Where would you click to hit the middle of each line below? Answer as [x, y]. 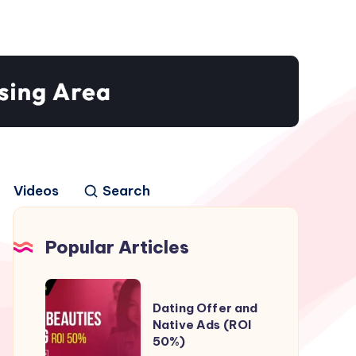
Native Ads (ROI [202, 325]
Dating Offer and [205, 308]
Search [126, 191]
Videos [36, 191]
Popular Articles [117, 248]
